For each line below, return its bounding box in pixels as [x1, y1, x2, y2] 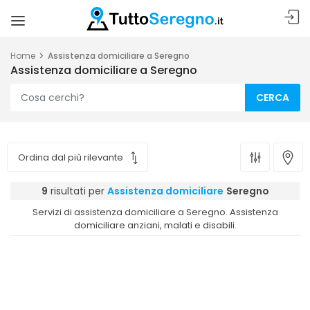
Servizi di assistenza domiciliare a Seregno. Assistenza [32, 206, 278, 219]
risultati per [47, 184, 107, 198]
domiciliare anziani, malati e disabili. [73, 219, 237, 232]
